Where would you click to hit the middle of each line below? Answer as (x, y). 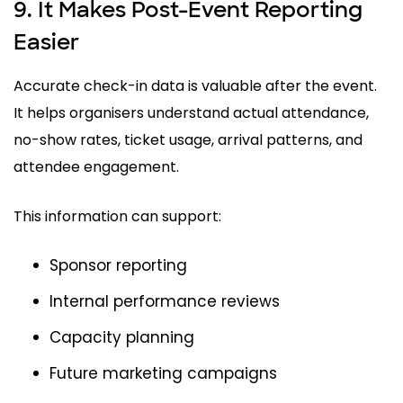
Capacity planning (122, 337)
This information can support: (117, 216)
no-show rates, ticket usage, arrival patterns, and (188, 139)
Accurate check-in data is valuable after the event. (195, 85)
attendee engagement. (96, 166)
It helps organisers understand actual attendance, (191, 112)
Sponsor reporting (118, 265)
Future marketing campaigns (163, 373)
